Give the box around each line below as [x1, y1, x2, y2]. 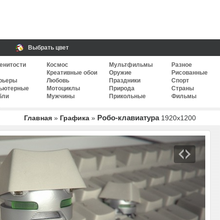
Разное [171, 61, 192, 68]
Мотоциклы [47, 85, 80, 92]
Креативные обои [47, 69, 97, 76]
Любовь [47, 77, 69, 84]
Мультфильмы [109, 61, 153, 68]
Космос [47, 61, 68, 68]
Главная [24, 114, 52, 122]
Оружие [109, 69, 132, 76]
